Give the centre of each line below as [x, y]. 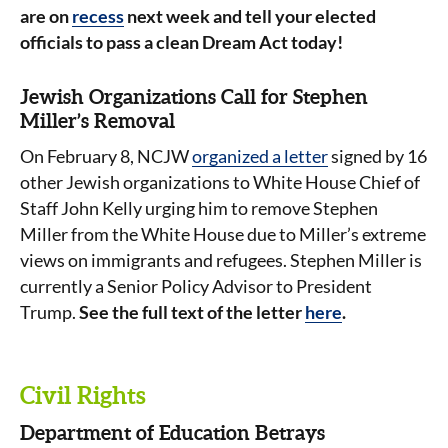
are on [46, 16]
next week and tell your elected [250, 16]
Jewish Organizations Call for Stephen [194, 96]
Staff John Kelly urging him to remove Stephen [199, 208]
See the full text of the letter [192, 312]
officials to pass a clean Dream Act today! [181, 42]
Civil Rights [83, 395]
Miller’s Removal [97, 120]
